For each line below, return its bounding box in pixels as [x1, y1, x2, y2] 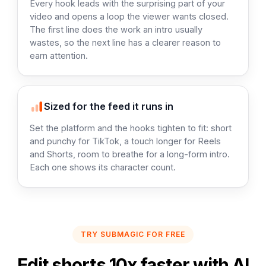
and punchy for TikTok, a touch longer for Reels [30, 136, 221, 146]
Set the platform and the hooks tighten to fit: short [30, 123, 232, 133]
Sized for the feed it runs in [44, 100, 174, 112]
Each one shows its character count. [30, 162, 176, 172]
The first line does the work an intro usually [30, 24, 203, 34]
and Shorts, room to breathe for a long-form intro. [30, 149, 230, 159]
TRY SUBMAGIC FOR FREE [81, 230, 185, 239]
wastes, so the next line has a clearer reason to [30, 37, 221, 47]
